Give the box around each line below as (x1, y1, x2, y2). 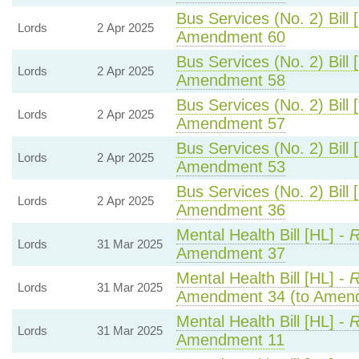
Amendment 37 (175, 244, 285, 262)
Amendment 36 (175, 201, 285, 219)
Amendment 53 (175, 158, 285, 175)
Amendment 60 (175, 28, 285, 46)
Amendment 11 (175, 331, 284, 349)
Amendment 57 (175, 115, 285, 132)
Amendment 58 (175, 71, 285, 89)
